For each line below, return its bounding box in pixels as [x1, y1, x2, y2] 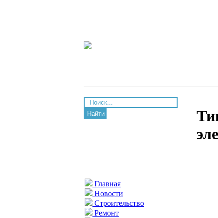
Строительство [92, 199, 144, 207]
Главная [92, 180, 121, 188]
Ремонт [92, 209, 119, 217]
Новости [92, 189, 123, 198]
